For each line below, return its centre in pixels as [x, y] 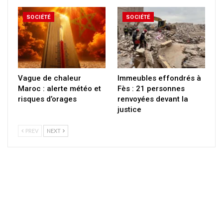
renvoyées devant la [153, 99]
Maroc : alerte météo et [59, 89]
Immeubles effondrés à [159, 78]
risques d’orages [47, 99]
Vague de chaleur [50, 78]
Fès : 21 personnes [151, 89]
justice [129, 110]
